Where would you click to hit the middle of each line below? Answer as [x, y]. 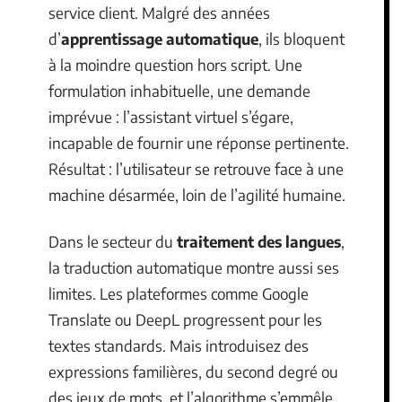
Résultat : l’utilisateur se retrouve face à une [196, 169]
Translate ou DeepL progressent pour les [185, 319]
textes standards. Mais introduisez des [179, 345]
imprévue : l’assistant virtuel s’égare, [171, 117]
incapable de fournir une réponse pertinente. [199, 143]
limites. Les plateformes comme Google [179, 293]
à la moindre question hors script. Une [175, 65]
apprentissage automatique [160, 39]
